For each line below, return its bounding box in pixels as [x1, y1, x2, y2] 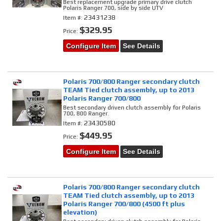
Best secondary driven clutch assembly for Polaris [63, 104, 201, 111]
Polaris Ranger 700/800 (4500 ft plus [63, 200, 185, 208]
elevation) [63, 208, 98, 217]
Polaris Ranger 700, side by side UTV [63, 4, 164, 12]
